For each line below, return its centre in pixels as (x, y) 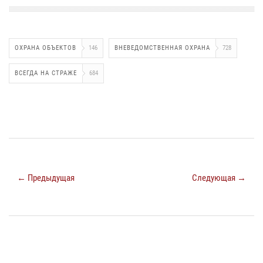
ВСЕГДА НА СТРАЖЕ (46, 73)
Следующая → (219, 178)
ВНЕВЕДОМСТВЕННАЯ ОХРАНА (162, 48)
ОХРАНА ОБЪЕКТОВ (45, 48)
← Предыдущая (46, 178)
